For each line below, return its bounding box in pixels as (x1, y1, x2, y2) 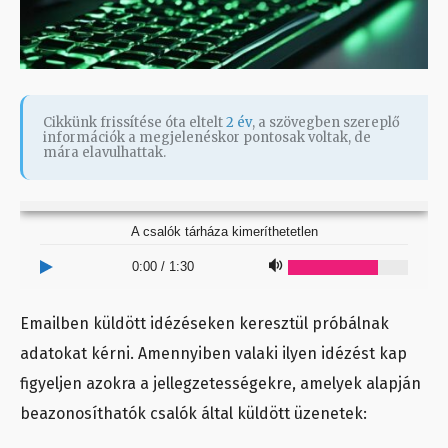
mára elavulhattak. (43, 144, 166, 162)
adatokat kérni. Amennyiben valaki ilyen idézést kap (20, 344, 407, 364)
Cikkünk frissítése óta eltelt (43, 114, 226, 132)
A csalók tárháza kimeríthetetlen (130, 224, 318, 240)
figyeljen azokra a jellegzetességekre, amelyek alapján (20, 374, 421, 394)
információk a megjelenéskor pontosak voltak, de (43, 129, 371, 147)
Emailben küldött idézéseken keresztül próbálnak (20, 314, 389, 334)
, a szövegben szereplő (252, 114, 400, 132)
